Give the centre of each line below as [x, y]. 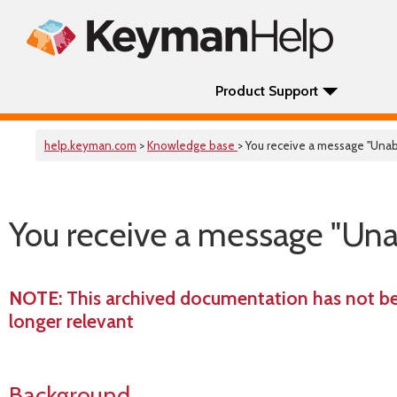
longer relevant [71, 321]
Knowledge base [192, 145]
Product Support [267, 91]
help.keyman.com [90, 145]
